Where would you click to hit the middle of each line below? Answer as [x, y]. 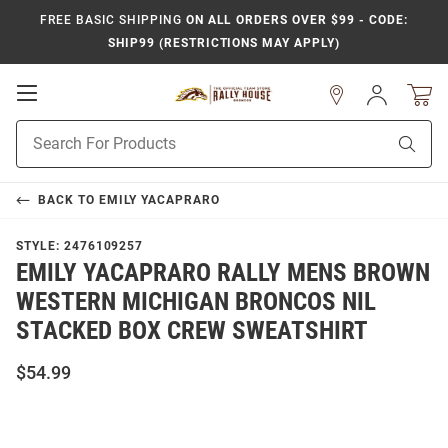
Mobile [65, 112]
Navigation [81, 132]
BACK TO [68, 200]
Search [37, 151]
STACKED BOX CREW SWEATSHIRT [192, 330]
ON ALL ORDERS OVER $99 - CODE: [294, 20]
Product [41, 130]
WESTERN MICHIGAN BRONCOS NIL [196, 301]
